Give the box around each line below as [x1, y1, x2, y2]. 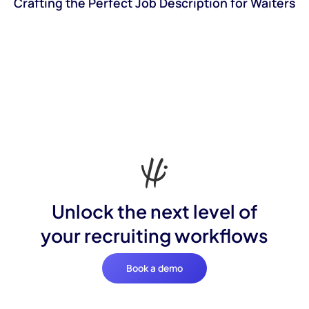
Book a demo [126, 261, 183, 275]
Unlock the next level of [51, 199, 258, 223]
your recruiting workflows [41, 223, 268, 248]
